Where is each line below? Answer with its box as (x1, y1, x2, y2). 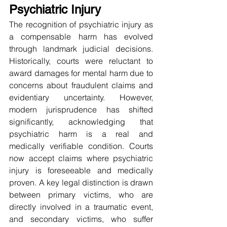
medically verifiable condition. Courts (9, 141, 153, 152)
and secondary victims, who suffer (9, 214, 153, 224)
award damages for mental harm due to (9, 68, 153, 79)
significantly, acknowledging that (9, 117, 153, 127)
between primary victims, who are (9, 190, 153, 200)
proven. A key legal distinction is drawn (9, 177, 153, 188)
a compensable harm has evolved (9, 31, 153, 42)
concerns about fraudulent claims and (9, 80, 153, 91)
